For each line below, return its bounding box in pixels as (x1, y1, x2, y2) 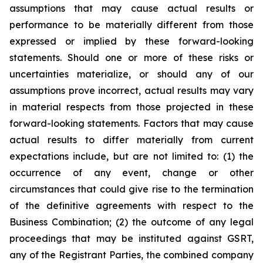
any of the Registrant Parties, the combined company (9, 248, 254, 261)
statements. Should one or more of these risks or (9, 51, 254, 63)
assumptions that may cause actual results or (9, 2, 254, 14)
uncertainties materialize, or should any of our (9, 68, 254, 80)
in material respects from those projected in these (9, 100, 254, 113)
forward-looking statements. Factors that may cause (9, 117, 254, 129)
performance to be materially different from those (9, 18, 254, 31)
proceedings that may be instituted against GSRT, (9, 232, 254, 244)
